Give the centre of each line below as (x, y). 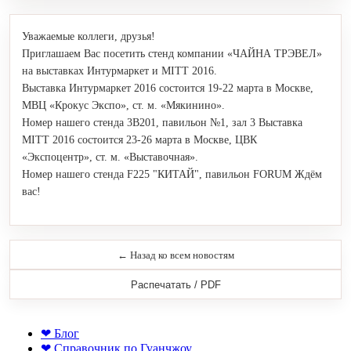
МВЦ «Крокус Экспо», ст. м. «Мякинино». (123, 106)
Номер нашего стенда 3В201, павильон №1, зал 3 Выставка (162, 123)
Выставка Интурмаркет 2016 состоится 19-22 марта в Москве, (168, 89)
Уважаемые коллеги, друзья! (89, 37)
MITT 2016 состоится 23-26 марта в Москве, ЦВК (139, 140)
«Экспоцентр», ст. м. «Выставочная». (110, 157)
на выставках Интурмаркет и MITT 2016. (119, 71)
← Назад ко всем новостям (175, 255)
